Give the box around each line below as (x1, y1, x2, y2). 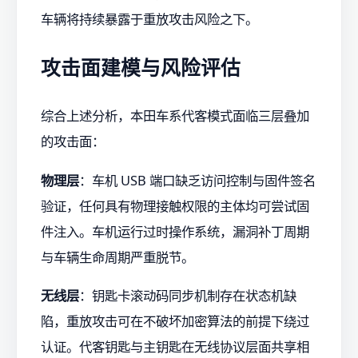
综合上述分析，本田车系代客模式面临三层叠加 (41, 106, 309, 125)
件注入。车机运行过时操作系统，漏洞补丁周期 (41, 221, 309, 241)
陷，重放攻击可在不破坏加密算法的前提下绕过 (41, 312, 309, 331)
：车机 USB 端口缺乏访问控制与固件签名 (79, 170, 316, 189)
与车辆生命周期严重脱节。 (41, 247, 194, 266)
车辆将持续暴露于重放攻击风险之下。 (41, 10, 258, 29)
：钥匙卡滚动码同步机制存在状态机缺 (79, 286, 296, 305)
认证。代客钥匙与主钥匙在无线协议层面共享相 (41, 337, 309, 356)
